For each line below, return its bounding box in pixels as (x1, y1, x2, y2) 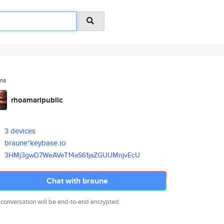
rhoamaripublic (11, 94, 62, 105)
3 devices (4, 125, 36, 136)
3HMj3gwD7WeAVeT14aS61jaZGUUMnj (4, 150, 124, 160)
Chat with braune (46, 175, 108, 186)
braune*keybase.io (4, 137, 66, 148)
